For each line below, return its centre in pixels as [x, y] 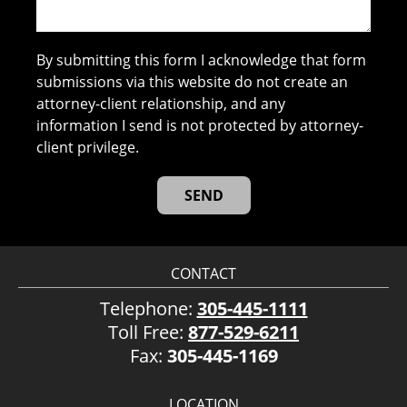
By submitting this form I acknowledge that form [202, 60]
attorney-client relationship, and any [161, 104]
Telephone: [148, 309]
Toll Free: [148, 333]
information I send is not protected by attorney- [200, 126]
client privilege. [88, 148]
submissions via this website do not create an [193, 82]
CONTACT [203, 274]
